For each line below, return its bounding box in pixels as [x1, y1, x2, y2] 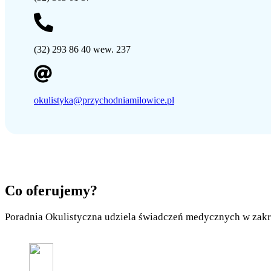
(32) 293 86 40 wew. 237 [34, 44, 131, 55]
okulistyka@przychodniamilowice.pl [34, 95, 174, 106]
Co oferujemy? [5, 182, 97, 198]
